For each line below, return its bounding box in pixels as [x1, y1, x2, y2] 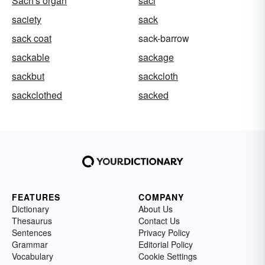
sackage [138, 50, 174, 64]
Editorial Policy [138, 238, 193, 250]
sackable [12, 50, 50, 64]
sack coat [12, 31, 51, 45]
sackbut [12, 69, 44, 83]
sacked [138, 88, 169, 102]
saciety [12, 12, 41, 26]
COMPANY [138, 190, 184, 203]
